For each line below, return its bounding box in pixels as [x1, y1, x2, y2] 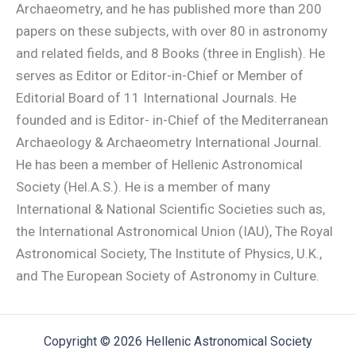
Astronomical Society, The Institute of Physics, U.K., [16, 246, 322, 261]
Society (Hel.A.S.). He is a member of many [16, 179, 270, 195]
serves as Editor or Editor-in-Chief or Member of [16, 68, 304, 83]
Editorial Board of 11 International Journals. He [16, 90, 296, 106]
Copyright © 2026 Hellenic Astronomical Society [44, 334, 312, 349]
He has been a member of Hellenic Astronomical [16, 157, 303, 172]
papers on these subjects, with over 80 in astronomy [16, 23, 327, 39]
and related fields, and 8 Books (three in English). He [16, 45, 325, 61]
